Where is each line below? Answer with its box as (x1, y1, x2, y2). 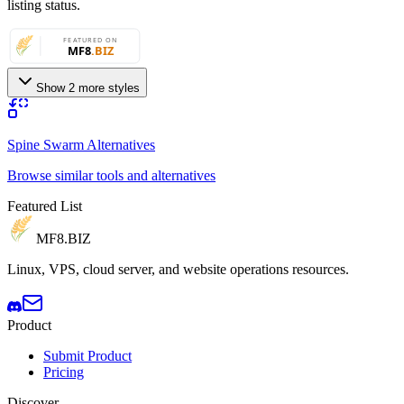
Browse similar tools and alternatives (7, 167, 216, 183)
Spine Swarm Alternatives (7, 136, 155, 152)
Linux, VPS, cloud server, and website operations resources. (7, 261, 349, 277)
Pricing (43, 363, 84, 380)
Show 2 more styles (36, 80, 140, 95)
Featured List (7, 197, 82, 214)
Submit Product (43, 347, 132, 363)
